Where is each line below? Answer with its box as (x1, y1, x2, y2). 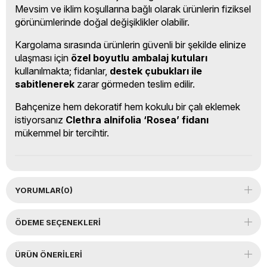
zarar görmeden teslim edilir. (74, 77, 195, 90)
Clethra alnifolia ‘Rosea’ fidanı (66, 113, 209, 126)
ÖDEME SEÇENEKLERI (15, 217, 101, 227)
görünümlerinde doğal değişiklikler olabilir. (15, 15, 190, 28)
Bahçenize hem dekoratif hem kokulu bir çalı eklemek (15, 100, 240, 113)
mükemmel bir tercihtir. (15, 126, 109, 139)
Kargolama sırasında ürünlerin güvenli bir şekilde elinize (15, 38, 246, 51)
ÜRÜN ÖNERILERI (15, 249, 82, 259)
